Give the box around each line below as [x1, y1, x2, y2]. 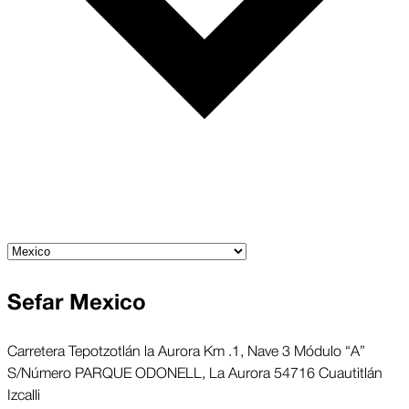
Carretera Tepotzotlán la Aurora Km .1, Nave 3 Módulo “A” [7, 338, 365, 361]
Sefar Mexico [7, 284, 146, 320]
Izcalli [7, 382, 40, 404]
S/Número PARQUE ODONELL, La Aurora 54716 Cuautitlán [7, 360, 383, 383]
